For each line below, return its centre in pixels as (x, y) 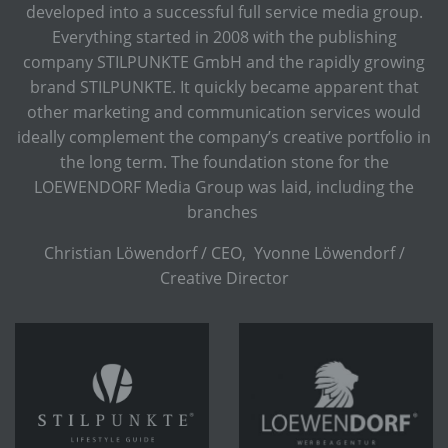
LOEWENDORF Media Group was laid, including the (224, 186)
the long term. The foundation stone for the (224, 161)
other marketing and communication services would (224, 111)
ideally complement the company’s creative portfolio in (224, 136)
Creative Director (224, 277)
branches (224, 211)
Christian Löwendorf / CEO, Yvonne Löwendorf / (224, 252)
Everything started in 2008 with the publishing (224, 36)
